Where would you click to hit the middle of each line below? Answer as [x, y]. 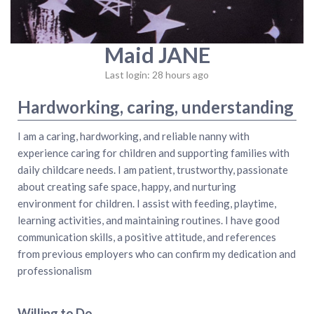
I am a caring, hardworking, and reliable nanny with [134, 136]
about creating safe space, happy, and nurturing [127, 186]
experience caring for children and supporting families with [153, 152]
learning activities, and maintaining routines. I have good [149, 220]
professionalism [55, 270]
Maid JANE [157, 55]
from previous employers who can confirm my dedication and [157, 253]
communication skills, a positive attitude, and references [147, 237]
